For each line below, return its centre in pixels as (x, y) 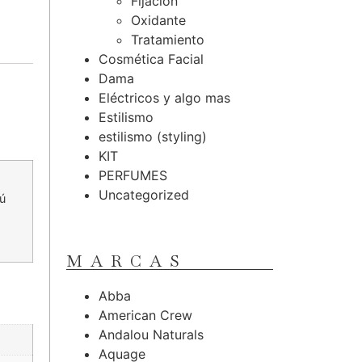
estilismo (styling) (153, 137)
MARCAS (127, 261)
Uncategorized (144, 195)
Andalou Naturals (151, 335)
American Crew (145, 315)
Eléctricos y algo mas (164, 98)
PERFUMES (133, 175)
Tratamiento (168, 40)
